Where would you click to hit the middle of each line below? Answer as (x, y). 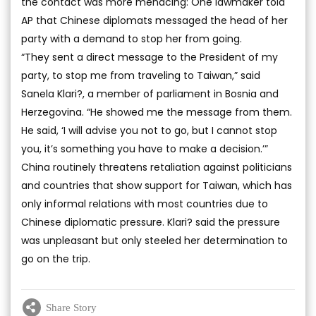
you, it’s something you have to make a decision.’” (145, 149)
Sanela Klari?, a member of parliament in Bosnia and (150, 94)
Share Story (71, 307)
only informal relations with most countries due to (145, 204)
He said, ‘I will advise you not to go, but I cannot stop (149, 131)
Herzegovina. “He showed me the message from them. (157, 113)
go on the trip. (56, 259)
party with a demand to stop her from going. (132, 39)
